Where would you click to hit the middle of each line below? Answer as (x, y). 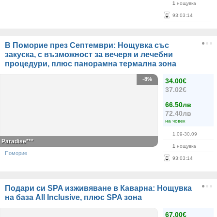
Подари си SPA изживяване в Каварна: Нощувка (98, 188)
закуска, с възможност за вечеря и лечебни (89, 54)
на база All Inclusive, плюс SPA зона (73, 197)
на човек (175, 121)
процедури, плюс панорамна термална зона (91, 64)
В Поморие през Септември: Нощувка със (87, 45)
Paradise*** (17, 141)
